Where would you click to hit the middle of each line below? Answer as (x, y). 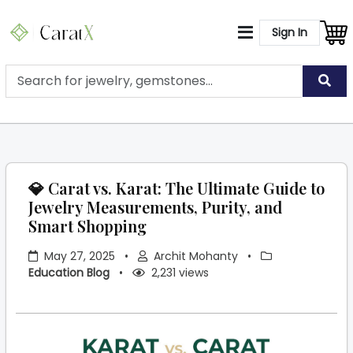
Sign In (290, 32)
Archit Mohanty (196, 256)
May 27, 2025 (80, 256)
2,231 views (178, 273)
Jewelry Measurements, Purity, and (155, 207)
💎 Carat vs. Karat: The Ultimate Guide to (176, 188)
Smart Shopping (87, 226)
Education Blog (69, 273)
